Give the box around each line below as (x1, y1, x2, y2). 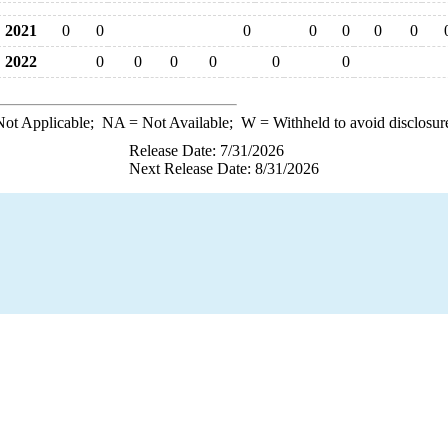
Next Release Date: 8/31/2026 (129, 160, 319, 177)
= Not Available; (124, 114, 241, 131)
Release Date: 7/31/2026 (129, 142, 284, 159)
